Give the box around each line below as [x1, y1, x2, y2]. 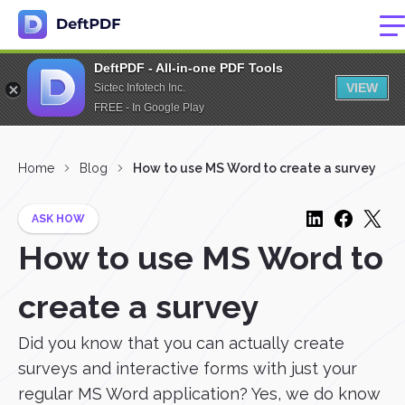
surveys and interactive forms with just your [18, 359, 357, 378]
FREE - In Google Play [94, 101, 204, 114]
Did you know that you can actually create [18, 334, 344, 353]
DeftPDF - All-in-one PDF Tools [94, 61, 283, 75]
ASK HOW [32, 212, 85, 225]
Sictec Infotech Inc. [94, 81, 185, 94]
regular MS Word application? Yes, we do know [18, 384, 381, 403]
